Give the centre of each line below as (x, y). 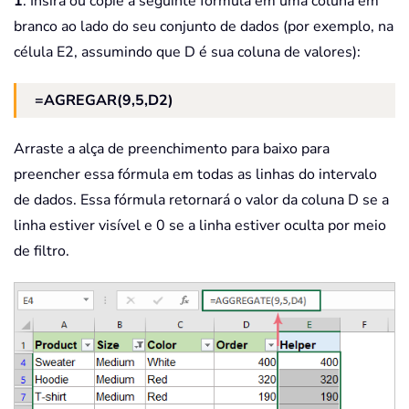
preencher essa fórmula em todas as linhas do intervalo (195, 175)
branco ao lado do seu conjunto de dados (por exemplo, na (204, 27)
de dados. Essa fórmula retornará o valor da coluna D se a (201, 200)
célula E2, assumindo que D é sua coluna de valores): (187, 52)
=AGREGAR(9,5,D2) (104, 101)
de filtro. (42, 252)
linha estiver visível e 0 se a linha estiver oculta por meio (200, 226)
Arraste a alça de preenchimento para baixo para (172, 149)
